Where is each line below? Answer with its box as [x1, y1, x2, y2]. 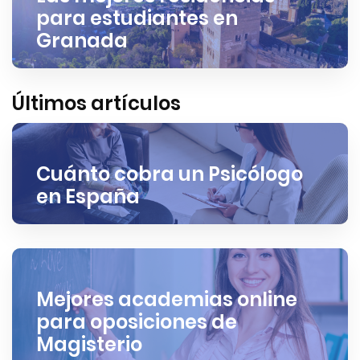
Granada [36, 27, 128, 55]
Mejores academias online [36, 286, 297, 313]
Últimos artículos [12, 90, 181, 117]
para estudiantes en [36, 5, 238, 32]
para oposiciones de [36, 309, 237, 336]
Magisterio [36, 331, 142, 358]
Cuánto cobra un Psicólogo [36, 161, 303, 188]
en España [36, 183, 140, 211]
